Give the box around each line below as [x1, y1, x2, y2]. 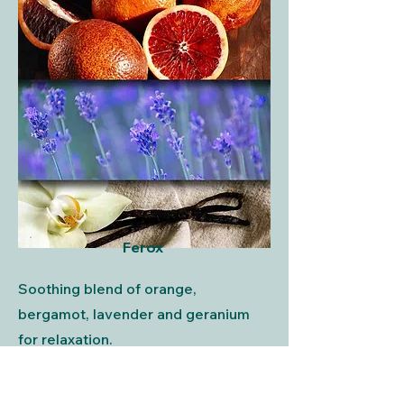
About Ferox [103, 381, 182, 396]
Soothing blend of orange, [18, 280, 197, 298]
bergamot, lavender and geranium [18, 305, 250, 323]
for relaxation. [18, 330, 113, 348]
